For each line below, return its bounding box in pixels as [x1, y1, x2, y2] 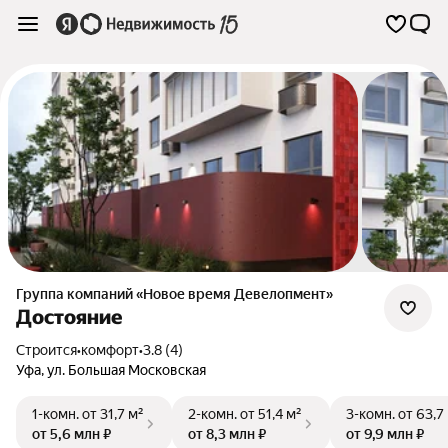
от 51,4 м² [240, 406, 302, 422]
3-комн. [346, 406, 395, 422]
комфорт [81, 342, 139, 358]
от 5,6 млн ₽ [32, 426, 111, 442]
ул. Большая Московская [47, 362, 206, 378]
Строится [25, 342, 77, 358]
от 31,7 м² [82, 406, 144, 422]
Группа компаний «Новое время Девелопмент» [23, 286, 333, 302]
